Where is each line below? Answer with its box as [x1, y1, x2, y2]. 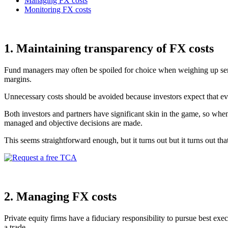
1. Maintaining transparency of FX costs [4, 41, 214, 55]
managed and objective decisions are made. [4, 118, 142, 127]
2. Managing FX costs [4, 189, 117, 203]
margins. [4, 74, 32, 83]
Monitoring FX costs [24, 5, 91, 14]
